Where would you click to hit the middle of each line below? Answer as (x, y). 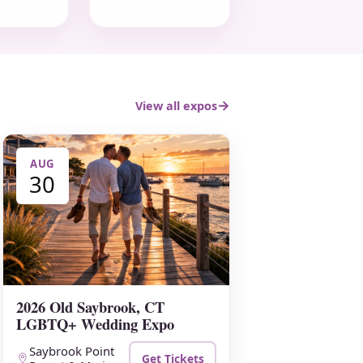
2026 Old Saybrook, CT (90, 306)
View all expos (176, 106)
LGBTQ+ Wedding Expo (95, 323)
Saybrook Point (71, 351)
